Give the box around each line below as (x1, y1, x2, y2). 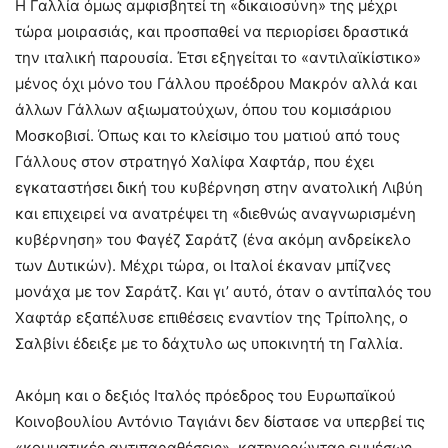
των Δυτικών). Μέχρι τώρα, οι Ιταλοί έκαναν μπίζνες (15, 255, 391, 275)
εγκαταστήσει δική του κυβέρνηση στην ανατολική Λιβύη (15, 177, 423, 197)
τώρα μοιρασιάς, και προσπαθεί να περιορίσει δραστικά (15, 21, 409, 41)
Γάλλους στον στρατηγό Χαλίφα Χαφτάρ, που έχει (15, 151, 374, 171)
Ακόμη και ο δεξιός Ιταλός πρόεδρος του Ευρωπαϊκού (15, 385, 396, 405)
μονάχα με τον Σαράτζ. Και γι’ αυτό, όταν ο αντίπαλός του (15, 281, 432, 301)
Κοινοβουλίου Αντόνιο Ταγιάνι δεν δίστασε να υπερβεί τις (15, 411, 425, 431)
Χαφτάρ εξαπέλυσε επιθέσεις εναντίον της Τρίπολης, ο (15, 307, 408, 327)
